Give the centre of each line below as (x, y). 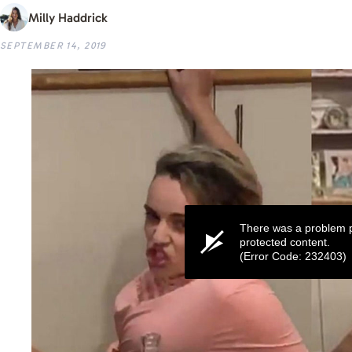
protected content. (285, 242)
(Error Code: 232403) (293, 256)
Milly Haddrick (68, 17)
